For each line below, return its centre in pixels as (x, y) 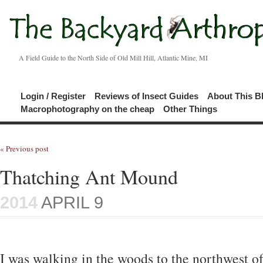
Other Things (190, 109)
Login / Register (53, 96)
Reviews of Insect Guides (146, 96)
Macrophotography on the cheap (87, 109)
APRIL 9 (70, 203)
